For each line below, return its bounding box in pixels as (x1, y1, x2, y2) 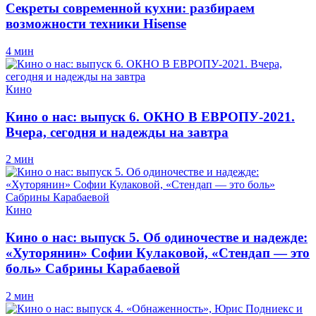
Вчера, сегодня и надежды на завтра (6, 124, 229, 140)
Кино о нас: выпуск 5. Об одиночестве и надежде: (6, 230, 308, 245)
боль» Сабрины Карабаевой (6, 261, 180, 276)
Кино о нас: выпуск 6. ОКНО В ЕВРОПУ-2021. (6, 109, 295, 124)
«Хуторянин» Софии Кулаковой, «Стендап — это (6, 245, 310, 261)
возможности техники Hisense (6, 16, 186, 32)
